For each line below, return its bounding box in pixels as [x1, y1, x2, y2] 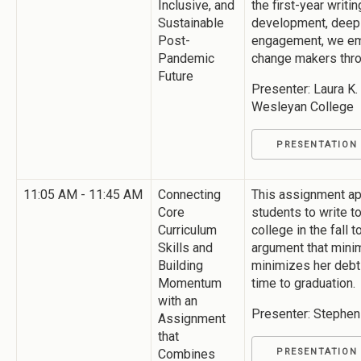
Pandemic [158, 50, 214, 66]
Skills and [158, 239, 213, 255]
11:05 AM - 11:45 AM [23, 186, 143, 202]
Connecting [158, 186, 221, 202]
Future [158, 68, 193, 84]
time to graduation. [251, 275, 355, 291]
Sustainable [158, 15, 224, 31]
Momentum [158, 275, 222, 291]
